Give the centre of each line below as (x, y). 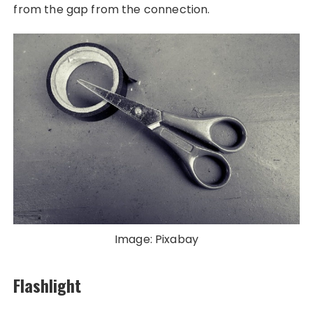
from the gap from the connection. (112, 10)
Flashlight (48, 285)
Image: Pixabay (156, 239)
